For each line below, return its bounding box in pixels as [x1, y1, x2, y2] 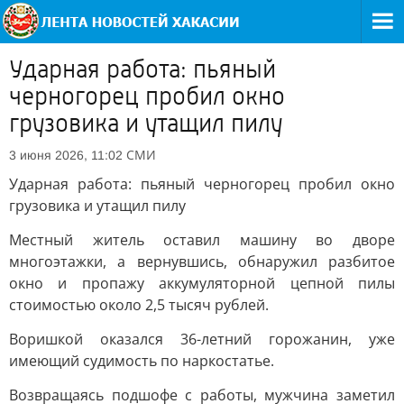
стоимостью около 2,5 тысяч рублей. [9, 295, 269, 315]
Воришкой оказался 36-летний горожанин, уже [9, 329, 395, 349]
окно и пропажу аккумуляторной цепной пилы [9, 273, 395, 293]
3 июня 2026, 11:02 [9, 148, 123, 162]
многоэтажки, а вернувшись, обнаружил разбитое [9, 252, 395, 271]
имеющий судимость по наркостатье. [9, 351, 274, 371]
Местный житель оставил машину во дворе [9, 230, 395, 250]
